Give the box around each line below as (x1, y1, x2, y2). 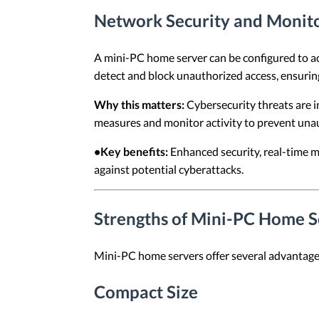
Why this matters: (94, 98, 184, 112)
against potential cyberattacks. (94, 162, 244, 177)
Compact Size (94, 281, 198, 303)
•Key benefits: (94, 145, 168, 159)
